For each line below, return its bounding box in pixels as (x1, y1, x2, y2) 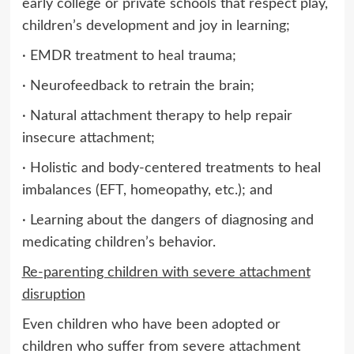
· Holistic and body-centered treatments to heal (21, 160, 321, 175)
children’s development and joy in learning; (21, 18, 290, 33)
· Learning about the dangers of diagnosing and (21, 213, 314, 228)
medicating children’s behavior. (21, 235, 216, 250)
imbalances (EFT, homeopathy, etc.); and (21, 183, 273, 198)
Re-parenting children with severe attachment (21, 265, 311, 280)
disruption (21, 287, 85, 302)
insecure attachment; (21, 130, 155, 145)
